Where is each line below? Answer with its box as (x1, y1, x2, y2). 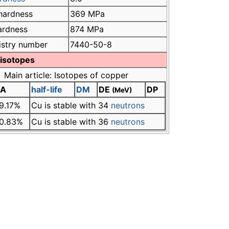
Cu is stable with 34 (31, 100, 111, 111)
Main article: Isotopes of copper (4, 70, 128, 81)
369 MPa (70, 9, 105, 19)
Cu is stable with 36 (31, 117, 111, 127)
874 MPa (70, 24, 104, 35)
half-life (31, 84, 62, 95)
